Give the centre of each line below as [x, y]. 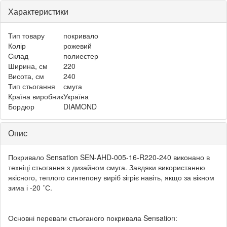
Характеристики [38, 11]
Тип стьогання [32, 86]
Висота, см [26, 76]
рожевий [78, 45]
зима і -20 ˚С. [30, 187]
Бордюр [21, 106]
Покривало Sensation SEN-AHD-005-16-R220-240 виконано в [109, 157]
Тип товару [26, 35]
